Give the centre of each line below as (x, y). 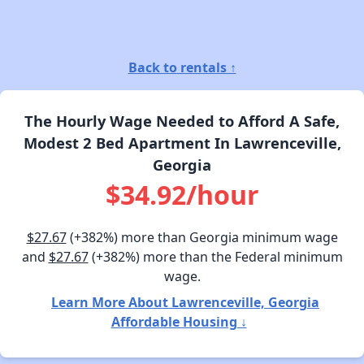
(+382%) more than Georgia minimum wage (202, 237)
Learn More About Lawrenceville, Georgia (185, 302)
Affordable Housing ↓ (179, 321)
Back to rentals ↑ (182, 67)
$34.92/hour (182, 194)
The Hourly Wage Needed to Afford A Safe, (182, 120)
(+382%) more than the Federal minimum (215, 256)
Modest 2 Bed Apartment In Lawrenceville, (182, 142)
